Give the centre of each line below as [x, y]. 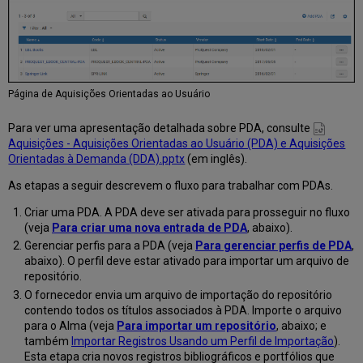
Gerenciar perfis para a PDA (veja [109, 246]
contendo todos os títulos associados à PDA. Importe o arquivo [183, 310]
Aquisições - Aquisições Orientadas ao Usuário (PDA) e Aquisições [177, 143]
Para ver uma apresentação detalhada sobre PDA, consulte [161, 128]
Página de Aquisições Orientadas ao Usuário [109, 94]
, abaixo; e [301, 325]
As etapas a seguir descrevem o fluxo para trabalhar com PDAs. [171, 185]
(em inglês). [216, 158]
